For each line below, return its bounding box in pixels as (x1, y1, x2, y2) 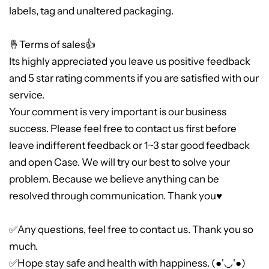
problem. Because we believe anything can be (9, 172, 219, 185)
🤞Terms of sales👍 (9, 38, 95, 50)
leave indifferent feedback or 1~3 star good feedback (9, 139, 250, 151)
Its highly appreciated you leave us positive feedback (9, 55, 250, 67)
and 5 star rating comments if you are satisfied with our (9, 71, 259, 84)
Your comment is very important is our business (9, 105, 226, 118)
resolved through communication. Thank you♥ (9, 189, 222, 202)
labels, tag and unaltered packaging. (9, 4, 174, 17)
